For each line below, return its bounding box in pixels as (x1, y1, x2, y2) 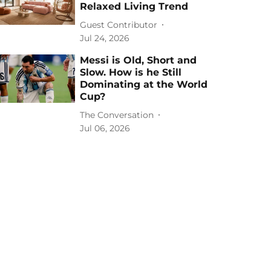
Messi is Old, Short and (80, 54, 197, 66)
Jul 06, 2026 (80, 123, 131, 134)
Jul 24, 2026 (80, 33, 130, 44)
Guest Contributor (80, 19, 158, 30)
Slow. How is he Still (80, 67, 182, 78)
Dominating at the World (80, 79, 208, 90)
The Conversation (80, 109, 154, 120)
